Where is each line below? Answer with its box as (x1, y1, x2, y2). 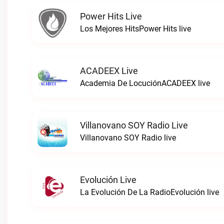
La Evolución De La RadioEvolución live (80, 187, 219, 197)
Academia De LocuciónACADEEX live (80, 78, 210, 88)
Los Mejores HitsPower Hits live (80, 24, 191, 33)
